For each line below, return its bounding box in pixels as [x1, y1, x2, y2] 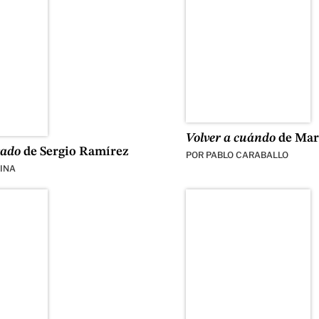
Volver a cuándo [185, 132, 276, 145]
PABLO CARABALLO [205, 150, 288, 161]
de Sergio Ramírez [20, 145, 129, 159]
